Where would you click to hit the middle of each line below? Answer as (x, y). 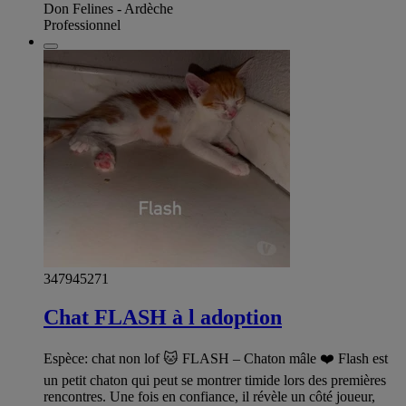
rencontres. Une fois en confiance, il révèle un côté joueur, (209, 396)
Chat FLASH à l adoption (163, 317)
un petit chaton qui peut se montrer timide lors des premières (215, 380)
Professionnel (82, 25)
